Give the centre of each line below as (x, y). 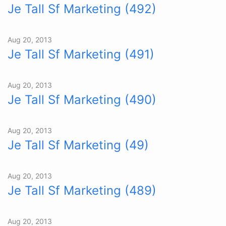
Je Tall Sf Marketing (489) (82, 190)
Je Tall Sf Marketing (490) (82, 100)
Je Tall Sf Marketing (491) (81, 54)
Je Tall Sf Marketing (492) (82, 9)
